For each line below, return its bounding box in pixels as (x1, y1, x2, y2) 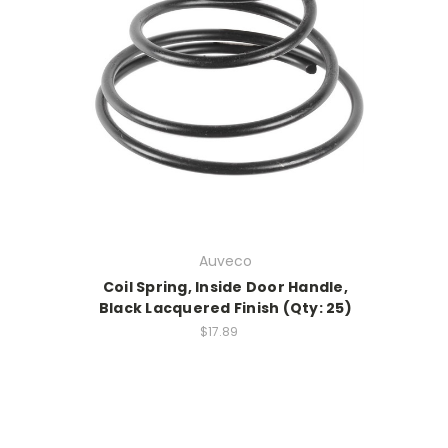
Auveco (198, 251, 252, 272)
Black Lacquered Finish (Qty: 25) (98, 298, 352, 319)
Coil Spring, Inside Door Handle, (102, 277, 348, 298)
